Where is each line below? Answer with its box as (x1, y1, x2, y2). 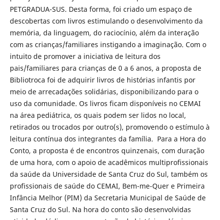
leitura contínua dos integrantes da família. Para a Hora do (9, 134, 206, 143)
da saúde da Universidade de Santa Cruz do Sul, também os (9, 169, 208, 179)
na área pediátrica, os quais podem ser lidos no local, (9, 110, 186, 120)
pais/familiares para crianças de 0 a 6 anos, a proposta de (9, 63, 201, 73)
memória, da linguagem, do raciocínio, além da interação (9, 27, 199, 37)
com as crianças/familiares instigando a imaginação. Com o (9, 39, 206, 49)
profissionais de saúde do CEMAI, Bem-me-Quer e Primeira (9, 181, 205, 191)
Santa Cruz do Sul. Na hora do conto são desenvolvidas (9, 204, 191, 214)
